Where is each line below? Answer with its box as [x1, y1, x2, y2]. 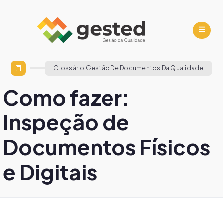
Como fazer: [3, 83, 130, 110]
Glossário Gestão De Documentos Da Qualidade [53, 64, 204, 72]
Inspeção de [3, 108, 129, 135]
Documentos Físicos [3, 133, 210, 160]
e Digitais [3, 158, 97, 185]
